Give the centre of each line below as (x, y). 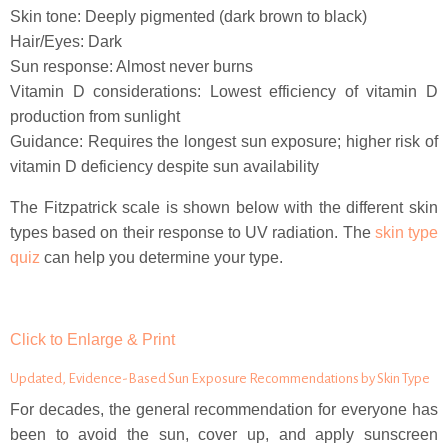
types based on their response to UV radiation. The (192, 232)
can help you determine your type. (161, 257)
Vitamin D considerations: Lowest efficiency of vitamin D (224, 91)
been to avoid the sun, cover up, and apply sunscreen (224, 434)
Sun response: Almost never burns (131, 66)
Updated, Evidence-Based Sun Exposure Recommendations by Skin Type (220, 378)
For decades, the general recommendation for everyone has (224, 409)
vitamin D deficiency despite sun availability (164, 166)
